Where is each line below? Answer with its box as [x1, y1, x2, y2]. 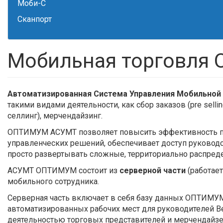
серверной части [119, 166, 186, 175]
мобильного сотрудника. [7, 177, 99, 186]
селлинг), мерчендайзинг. [7, 111, 103, 120]
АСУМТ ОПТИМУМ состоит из [7, 166, 119, 175]
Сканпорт [17, 14, 52, 24]
